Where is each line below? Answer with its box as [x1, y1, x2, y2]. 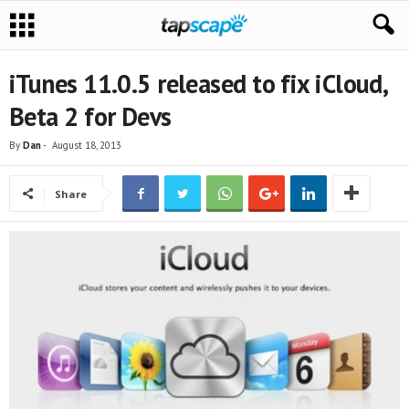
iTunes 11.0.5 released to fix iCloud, [9, 67, 387, 100]
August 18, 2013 [52, 139, 121, 152]
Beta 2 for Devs [9, 100, 172, 133]
